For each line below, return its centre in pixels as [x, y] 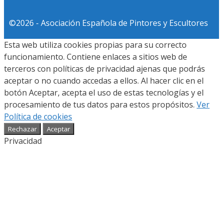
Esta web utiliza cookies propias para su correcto [95, 45]
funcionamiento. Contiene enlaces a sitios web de [96, 57]
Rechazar [22, 129]
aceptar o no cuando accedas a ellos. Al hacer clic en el [104, 81]
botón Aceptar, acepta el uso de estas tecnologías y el [104, 93]
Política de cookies [38, 117]
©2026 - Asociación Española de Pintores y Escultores [109, 23]
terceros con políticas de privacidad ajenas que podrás [105, 69]
